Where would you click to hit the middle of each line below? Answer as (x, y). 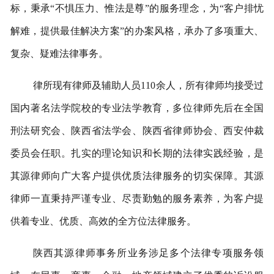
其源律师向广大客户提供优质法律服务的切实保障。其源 (137, 176)
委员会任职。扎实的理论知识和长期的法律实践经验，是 (137, 153)
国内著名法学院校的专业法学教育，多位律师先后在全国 (137, 108)
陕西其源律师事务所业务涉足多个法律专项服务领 (148, 253)
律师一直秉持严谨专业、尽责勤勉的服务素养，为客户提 (137, 198)
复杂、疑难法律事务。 (59, 53)
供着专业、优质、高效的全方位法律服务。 (103, 221)
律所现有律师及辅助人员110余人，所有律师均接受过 (148, 85)
